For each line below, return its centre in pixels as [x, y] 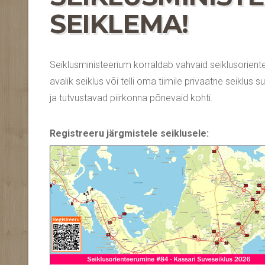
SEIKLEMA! [119, 24]
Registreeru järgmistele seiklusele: [129, 133]
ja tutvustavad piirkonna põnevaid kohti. [131, 98]
